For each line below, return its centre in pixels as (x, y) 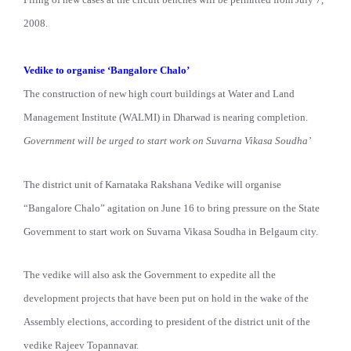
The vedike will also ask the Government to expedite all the (150, 275)
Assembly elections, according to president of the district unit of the (167, 322)
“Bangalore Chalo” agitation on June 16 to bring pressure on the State (172, 208)
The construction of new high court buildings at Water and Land (159, 94)
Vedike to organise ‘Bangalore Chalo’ (107, 71)
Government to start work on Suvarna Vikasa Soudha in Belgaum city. (171, 231)
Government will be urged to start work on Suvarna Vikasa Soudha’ (167, 141)
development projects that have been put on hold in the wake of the (166, 299)
